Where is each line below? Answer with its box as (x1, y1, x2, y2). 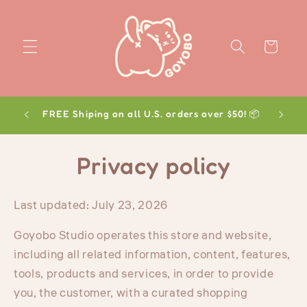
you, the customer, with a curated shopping (14, 285, 248, 302)
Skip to (22, 2, 62, 19)
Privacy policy (76, 150, 231, 180)
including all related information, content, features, (14, 247, 291, 264)
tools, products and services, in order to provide (14, 266, 274, 283)
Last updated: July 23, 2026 (14, 197, 168, 214)
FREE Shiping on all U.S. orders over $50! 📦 (42, 108, 261, 119)
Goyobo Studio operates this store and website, (14, 228, 272, 245)
